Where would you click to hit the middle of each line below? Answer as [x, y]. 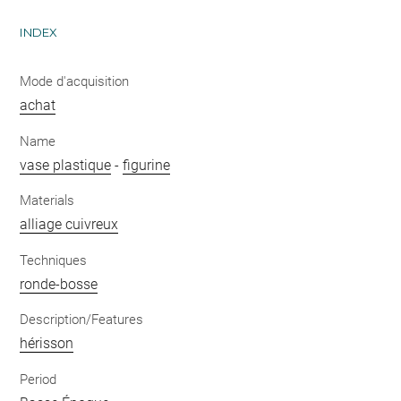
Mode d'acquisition [75, 81]
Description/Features [82, 320]
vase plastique [66, 165]
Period [38, 379]
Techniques [54, 260]
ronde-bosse [59, 284]
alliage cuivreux [69, 224]
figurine [147, 165]
